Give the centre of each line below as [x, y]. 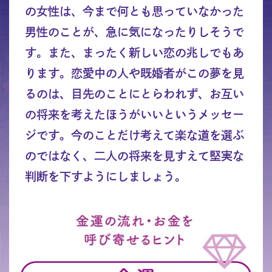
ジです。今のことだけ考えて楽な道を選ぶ [134, 135]
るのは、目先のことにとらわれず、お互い [134, 93]
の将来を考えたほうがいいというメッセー [134, 114]
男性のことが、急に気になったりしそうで [134, 32]
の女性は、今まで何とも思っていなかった [134, 11]
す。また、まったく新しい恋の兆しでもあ [134, 52]
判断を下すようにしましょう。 [105, 176]
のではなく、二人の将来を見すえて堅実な [134, 155]
